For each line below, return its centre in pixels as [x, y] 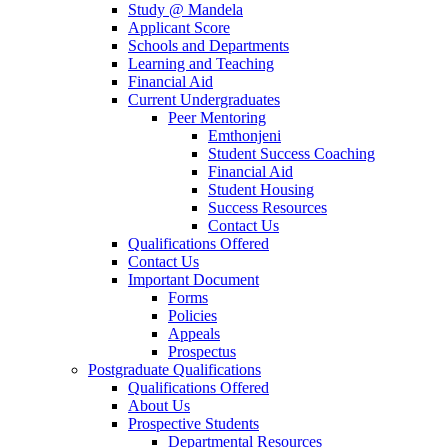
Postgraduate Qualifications [174, 369]
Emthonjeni [244, 135]
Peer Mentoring [217, 117]
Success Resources [267, 207]
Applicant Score [179, 27]
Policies [192, 315]
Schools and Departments [208, 45]
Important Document [193, 279]
